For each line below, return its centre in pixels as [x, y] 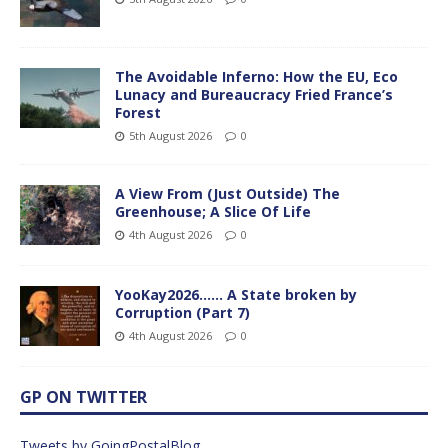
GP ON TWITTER [83, 397]
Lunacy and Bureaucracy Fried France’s [254, 95]
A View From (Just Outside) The [227, 194]
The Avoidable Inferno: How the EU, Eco [256, 77]
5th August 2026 [170, 136]
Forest [138, 113]
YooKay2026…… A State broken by [236, 295]
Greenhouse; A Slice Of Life [213, 212]
